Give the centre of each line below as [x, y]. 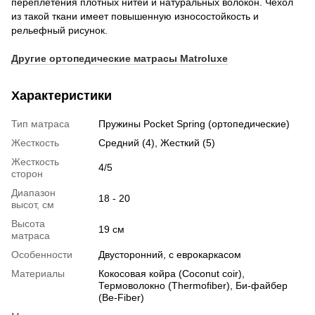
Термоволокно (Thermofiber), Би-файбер [193, 286]
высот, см [33, 205]
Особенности [42, 255]
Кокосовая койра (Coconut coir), [172, 274]
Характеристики [62, 96]
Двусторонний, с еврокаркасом [170, 255]
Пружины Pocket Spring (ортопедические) [194, 124]
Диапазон [33, 193]
